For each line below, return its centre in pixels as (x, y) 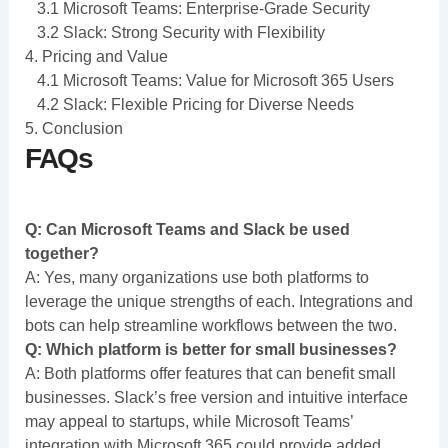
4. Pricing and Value (96, 56)
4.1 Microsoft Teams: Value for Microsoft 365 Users (209, 80)
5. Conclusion (73, 128)
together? (61, 253)
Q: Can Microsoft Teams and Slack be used (187, 229)
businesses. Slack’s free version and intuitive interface (216, 397)
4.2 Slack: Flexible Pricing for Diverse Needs (189, 104)
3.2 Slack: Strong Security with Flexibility (174, 32)
